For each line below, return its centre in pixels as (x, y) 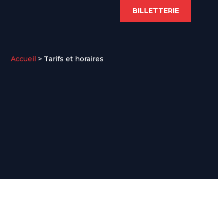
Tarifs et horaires (74, 59)
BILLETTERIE (155, 11)
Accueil (23, 59)
